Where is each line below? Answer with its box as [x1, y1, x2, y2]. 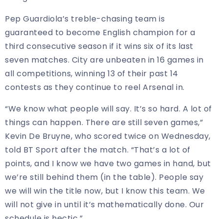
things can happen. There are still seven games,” [5, 116, 203, 128]
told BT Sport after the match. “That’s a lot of [5, 144, 191, 155]
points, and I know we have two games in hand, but [5, 157, 211, 169]
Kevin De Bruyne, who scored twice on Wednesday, [5, 130, 211, 142]
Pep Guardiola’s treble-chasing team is [5, 13, 165, 24]
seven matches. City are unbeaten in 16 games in [5, 54, 204, 66]
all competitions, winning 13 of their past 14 [5, 67, 178, 79]
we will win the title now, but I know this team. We [5, 185, 205, 197]
